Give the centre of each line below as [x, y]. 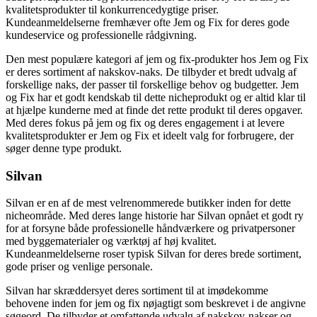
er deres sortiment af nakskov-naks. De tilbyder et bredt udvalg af [151, 71]
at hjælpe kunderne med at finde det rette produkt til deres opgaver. [154, 110]
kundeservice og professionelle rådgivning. [101, 35]
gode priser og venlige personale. [79, 267]
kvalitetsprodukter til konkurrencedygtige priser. [112, 9]
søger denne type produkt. [64, 148]
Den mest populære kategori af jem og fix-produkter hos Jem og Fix [157, 59]
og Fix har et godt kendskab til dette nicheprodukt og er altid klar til [156, 97]
